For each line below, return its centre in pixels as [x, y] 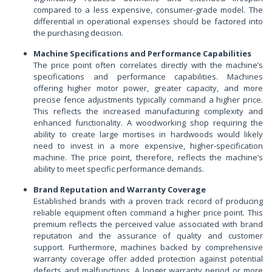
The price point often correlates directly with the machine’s [148, 65]
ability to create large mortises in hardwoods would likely [148, 134]
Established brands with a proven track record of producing [148, 201]
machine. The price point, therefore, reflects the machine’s [148, 157]
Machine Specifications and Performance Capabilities [142, 53]
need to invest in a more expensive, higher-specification [148, 145]
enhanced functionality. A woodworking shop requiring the [148, 122]
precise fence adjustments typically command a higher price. [148, 99]
